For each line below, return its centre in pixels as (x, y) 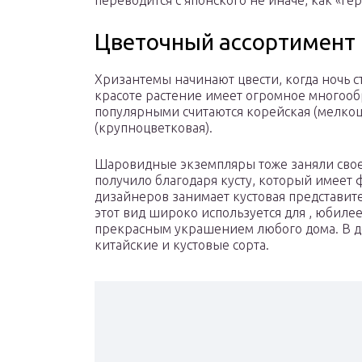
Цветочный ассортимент (225, 42)
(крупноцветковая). (154, 128)
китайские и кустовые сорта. (182, 245)
